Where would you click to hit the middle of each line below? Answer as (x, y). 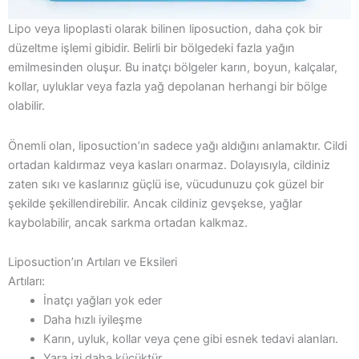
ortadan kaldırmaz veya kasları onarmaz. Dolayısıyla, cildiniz (169, 165)
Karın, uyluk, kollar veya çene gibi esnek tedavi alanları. (190, 339)
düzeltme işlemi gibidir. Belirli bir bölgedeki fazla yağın (151, 48)
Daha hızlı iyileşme (92, 320)
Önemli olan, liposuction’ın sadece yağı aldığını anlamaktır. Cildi (177, 145)
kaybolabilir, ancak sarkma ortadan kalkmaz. (128, 222)
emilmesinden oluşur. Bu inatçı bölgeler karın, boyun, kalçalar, (173, 68)
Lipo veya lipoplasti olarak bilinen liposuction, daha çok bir (165, 29)
